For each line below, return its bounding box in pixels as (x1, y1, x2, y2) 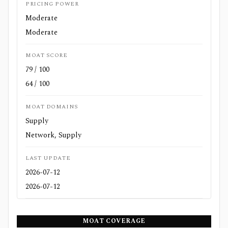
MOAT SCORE (25, 51, 68, 60)
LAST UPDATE (25, 154, 71, 162)
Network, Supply (25, 130, 81, 140)
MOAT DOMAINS (25, 102, 78, 111)
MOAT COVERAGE (82, 216, 146, 226)
